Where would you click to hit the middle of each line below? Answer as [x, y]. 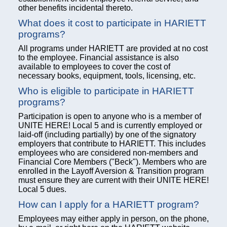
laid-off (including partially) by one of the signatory [107, 135]
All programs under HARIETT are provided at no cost [113, 48]
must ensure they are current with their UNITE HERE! [113, 180]
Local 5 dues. [42, 189]
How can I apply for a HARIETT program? [109, 204]
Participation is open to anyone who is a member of [110, 116]
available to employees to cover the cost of [94, 67]
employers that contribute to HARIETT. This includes [112, 144]
